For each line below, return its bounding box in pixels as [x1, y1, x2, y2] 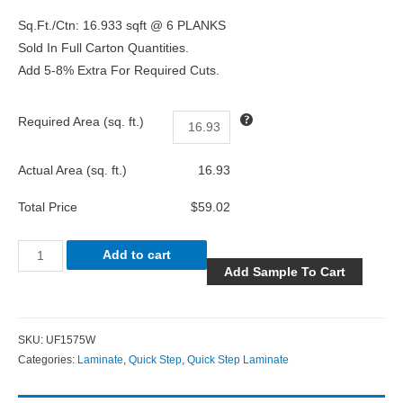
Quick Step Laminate [187, 353, 289, 366]
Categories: [18, 353, 77, 366]
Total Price [18, 200, 77, 214]
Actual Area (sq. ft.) [18, 163, 127, 177]
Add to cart [102, 248, 171, 263]
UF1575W [46, 333, 95, 346]
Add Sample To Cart [224, 264, 346, 279]
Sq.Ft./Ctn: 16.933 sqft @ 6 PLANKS [18, 18, 226, 32]
